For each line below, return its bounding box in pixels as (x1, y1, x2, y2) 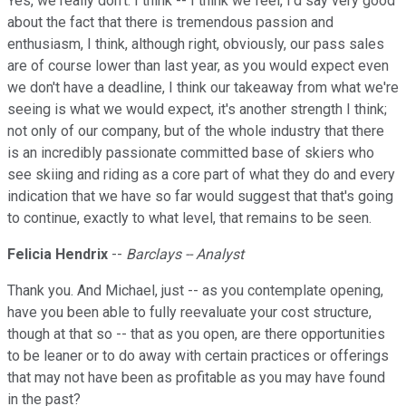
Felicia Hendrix (7, 246, 108, 264)
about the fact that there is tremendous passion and (7, 14, 333, 32)
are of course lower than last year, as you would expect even (7, 57, 389, 75)
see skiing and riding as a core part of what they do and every (7, 166, 395, 184)
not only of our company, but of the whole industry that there (7, 122, 384, 140)
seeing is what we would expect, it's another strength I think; (7, 101, 387, 119)
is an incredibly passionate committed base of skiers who (7, 144, 374, 162)
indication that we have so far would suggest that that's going (7, 188, 393, 206)
